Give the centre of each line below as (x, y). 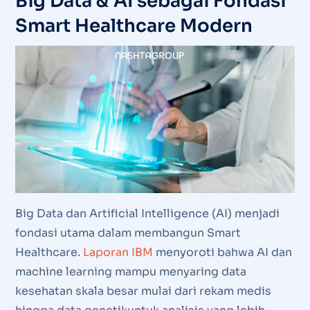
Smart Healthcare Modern (134, 26)
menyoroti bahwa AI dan (222, 252)
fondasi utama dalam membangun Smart (128, 232)
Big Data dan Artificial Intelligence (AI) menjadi (147, 213)
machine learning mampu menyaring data (130, 271)
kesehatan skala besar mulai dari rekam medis (143, 291)
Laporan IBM (118, 252)
